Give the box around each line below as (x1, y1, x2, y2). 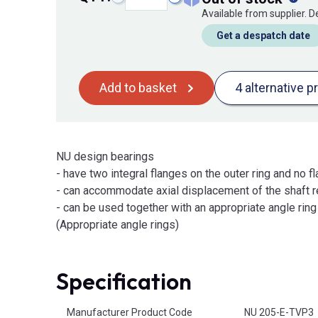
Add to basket (99, 80, 177, 96)
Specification (56, 267, 192, 296)
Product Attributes (55, 299, 138, 311)
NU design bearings (56, 150, 154, 164)
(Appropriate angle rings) (56, 218, 179, 232)
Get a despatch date (216, 30, 310, 42)
